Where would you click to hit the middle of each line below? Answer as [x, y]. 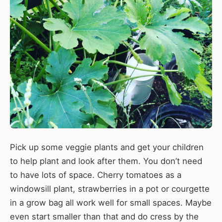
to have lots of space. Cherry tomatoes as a [96, 175]
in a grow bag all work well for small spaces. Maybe [111, 202]
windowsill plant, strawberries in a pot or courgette [110, 189]
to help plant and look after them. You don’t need [106, 161]
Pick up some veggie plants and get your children [107, 147]
